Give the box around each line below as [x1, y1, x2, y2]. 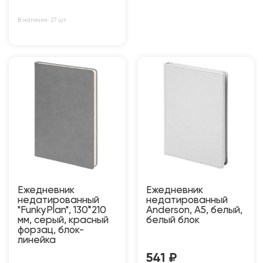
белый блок [146, 215, 200, 225]
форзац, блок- [18, 225, 84, 235]
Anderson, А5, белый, [146, 205, 242, 215]
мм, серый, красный [18, 215, 109, 225]
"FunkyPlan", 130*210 [18, 205, 106, 215]
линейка [18, 235, 56, 245]
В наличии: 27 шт [18, 16, 66, 23]
